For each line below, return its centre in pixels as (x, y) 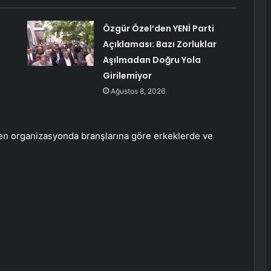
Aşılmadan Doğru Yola (152, 60)
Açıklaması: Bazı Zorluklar (159, 44)
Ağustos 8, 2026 (138, 91)
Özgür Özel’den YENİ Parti (158, 29)
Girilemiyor (127, 76)
